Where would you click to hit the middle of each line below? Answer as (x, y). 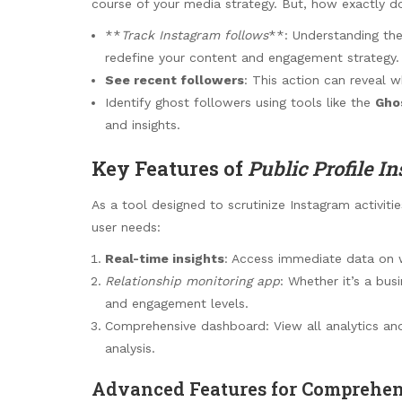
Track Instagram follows (195, 35)
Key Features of (170, 168)
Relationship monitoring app (192, 280)
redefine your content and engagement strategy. (252, 57)
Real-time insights (165, 258)
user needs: (126, 227)
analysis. (130, 348)
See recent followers (175, 79)
